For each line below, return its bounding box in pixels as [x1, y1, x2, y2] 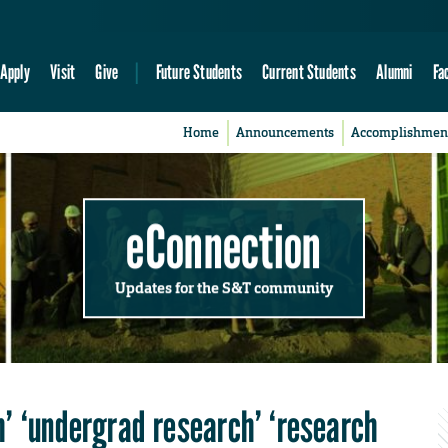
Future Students [155, 59, 242, 85]
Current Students [262, 59, 356, 85]
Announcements [236, 124, 335, 142]
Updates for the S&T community [115, 277, 333, 298]
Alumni [376, 59, 413, 85]
